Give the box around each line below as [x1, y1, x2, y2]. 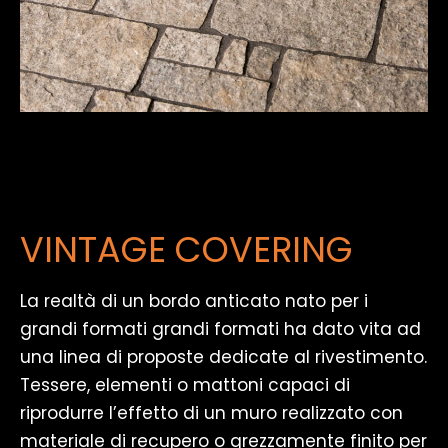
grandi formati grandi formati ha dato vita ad [20, 316, 421, 341]
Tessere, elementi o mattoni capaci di [20, 372, 350, 397]
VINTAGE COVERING [20, 224, 353, 274]
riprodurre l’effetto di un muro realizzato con [20, 400, 403, 425]
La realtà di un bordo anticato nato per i [20, 288, 368, 313]
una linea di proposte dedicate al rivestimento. [20, 344, 427, 369]
